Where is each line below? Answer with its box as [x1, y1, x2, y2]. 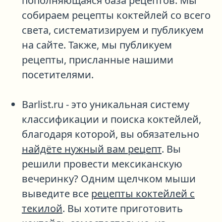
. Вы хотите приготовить [62, 201, 183, 215]
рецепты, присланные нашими [22, 53, 173, 66]
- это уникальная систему [63, 97, 189, 111]
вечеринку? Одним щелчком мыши [22, 171, 196, 185]
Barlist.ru [22, 97, 63, 111]
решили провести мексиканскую [22, 157, 182, 170]
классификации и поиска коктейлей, [22, 112, 201, 126]
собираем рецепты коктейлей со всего [22, 8, 211, 22]
